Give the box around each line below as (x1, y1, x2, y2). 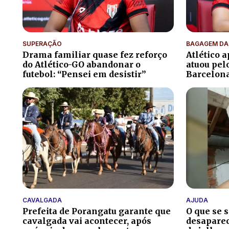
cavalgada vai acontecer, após (22, 215, 151, 226)
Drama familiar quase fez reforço (22, 50, 167, 60)
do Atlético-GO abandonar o (22, 59, 141, 70)
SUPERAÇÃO (22, 40, 62, 48)
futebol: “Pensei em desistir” (22, 69, 146, 80)
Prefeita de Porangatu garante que (22, 205, 171, 216)
